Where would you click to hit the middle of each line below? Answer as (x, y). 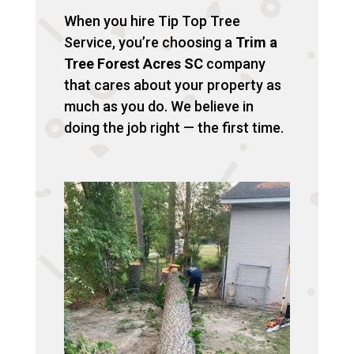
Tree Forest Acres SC (133, 64)
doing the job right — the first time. (173, 128)
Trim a (256, 43)
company (234, 64)
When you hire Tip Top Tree (152, 21)
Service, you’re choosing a (149, 43)
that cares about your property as (172, 85)
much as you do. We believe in (158, 107)
